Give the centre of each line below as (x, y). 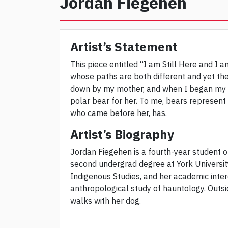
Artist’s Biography (122, 135)
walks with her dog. (107, 201)
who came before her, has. (120, 113)
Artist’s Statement (124, 47)
